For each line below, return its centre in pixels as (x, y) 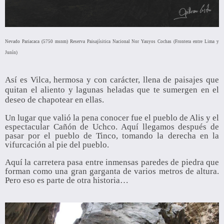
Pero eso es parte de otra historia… (67, 180)
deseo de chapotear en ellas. (54, 100)
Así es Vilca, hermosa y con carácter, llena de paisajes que (112, 80)
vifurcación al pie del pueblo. (57, 145)
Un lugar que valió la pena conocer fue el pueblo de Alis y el (112, 118)
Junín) (11, 53)
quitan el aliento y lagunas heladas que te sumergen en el (112, 90)
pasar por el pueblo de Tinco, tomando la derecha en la (112, 136)
